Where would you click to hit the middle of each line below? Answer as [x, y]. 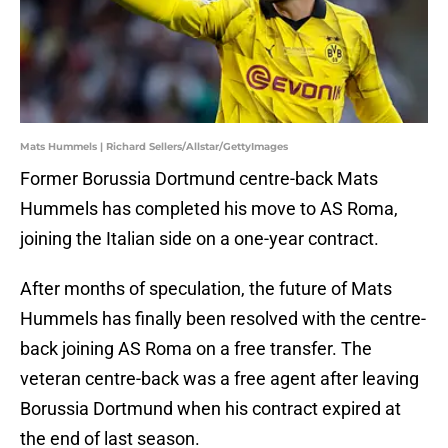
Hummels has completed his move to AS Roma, [209, 209]
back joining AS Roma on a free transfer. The [196, 349]
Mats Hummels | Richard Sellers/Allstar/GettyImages [154, 147]
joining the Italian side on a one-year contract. [199, 239]
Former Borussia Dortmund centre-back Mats [199, 179]
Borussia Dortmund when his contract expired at [210, 409]
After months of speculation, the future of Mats [206, 289]
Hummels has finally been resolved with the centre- [223, 319]
